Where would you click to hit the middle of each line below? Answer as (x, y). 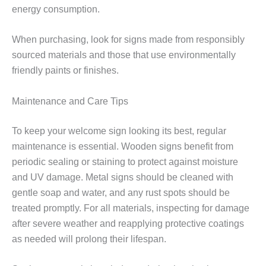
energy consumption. (56, 9)
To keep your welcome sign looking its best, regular (119, 131)
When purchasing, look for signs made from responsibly (128, 40)
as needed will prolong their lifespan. (89, 239)
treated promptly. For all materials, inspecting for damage (131, 208)
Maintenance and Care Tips (70, 101)
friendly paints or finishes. (65, 71)
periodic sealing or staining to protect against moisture (125, 161)
